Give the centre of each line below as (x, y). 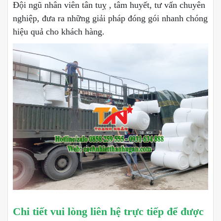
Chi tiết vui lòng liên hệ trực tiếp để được (108, 212)
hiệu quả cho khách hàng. (59, 31)
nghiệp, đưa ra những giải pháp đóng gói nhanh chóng (110, 18)
